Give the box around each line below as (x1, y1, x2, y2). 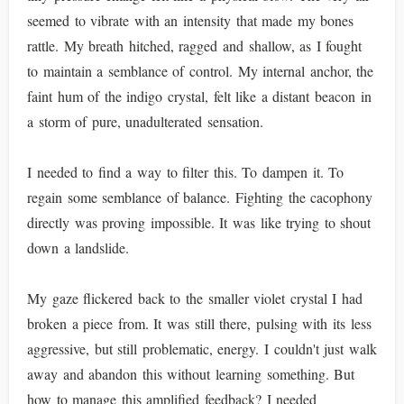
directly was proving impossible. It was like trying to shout (27, 213, 372, 232)
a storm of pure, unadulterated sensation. (27, 112, 263, 131)
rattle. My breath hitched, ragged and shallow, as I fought (27, 36, 363, 55)
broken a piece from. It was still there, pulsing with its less (27, 314, 372, 333)
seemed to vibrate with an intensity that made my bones (27, 11, 354, 30)
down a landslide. (27, 238, 130, 257)
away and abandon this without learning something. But (27, 364, 355, 383)
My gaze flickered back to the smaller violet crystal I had (27, 289, 363, 308)
